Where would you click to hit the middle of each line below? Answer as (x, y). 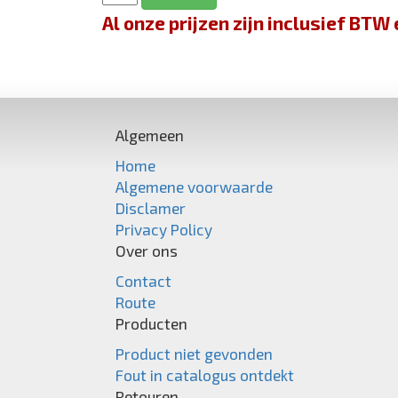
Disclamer (151, 207)
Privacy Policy (164, 229)
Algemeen (150, 135)
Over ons (147, 250)
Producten (151, 323)
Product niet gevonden (194, 353)
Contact (143, 280)
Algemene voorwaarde (194, 186)
